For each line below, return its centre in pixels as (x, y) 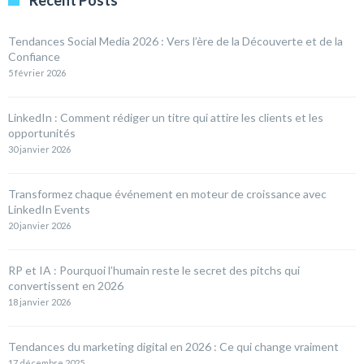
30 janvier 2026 (39, 149)
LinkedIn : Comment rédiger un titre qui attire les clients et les (166, 118)
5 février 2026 (37, 73)
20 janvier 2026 (39, 226)
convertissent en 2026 (66, 286)
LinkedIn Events (49, 210)
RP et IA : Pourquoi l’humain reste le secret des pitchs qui (154, 271)
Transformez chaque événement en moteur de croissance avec (167, 194)
